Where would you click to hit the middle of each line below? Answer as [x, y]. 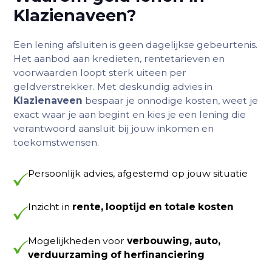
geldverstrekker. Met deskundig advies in [113, 87]
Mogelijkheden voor [77, 241]
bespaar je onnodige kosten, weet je [171, 101]
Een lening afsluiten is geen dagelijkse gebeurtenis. [136, 45]
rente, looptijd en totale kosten [153, 207]
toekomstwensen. [56, 143]
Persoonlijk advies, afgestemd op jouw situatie [138, 173]
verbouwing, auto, [174, 241]
